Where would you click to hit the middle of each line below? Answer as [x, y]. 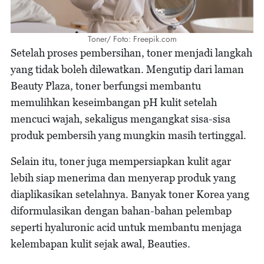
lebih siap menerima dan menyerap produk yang [123, 177]
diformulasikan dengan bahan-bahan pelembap [121, 210]
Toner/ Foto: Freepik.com [132, 39]
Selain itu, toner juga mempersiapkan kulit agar [121, 161]
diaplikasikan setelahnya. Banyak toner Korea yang [130, 194]
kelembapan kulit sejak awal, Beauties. [100, 243]
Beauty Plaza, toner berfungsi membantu [106, 85]
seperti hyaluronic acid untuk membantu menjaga [126, 227]
